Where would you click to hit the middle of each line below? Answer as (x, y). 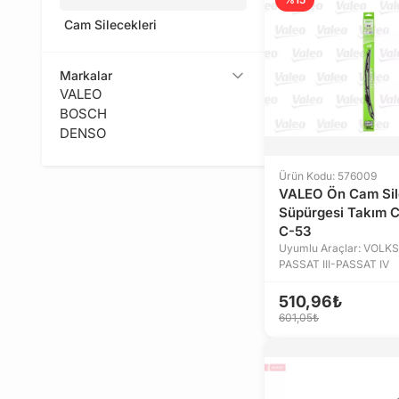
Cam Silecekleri (110, 24)
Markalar (86, 75)
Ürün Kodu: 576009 (328, 176)
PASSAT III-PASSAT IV (334, 264)
